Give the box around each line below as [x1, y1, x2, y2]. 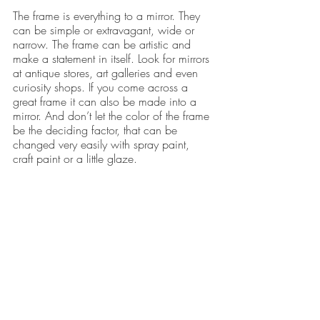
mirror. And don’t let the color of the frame [13, 107, 213, 124]
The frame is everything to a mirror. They [13, 7, 204, 24]
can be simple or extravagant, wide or [13, 21, 198, 38]
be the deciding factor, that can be [13, 121, 181, 138]
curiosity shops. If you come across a [13, 79, 191, 95]
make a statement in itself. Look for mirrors [13, 50, 213, 66]
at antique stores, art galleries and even [13, 64, 201, 81]
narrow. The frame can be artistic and [13, 36, 194, 52]
